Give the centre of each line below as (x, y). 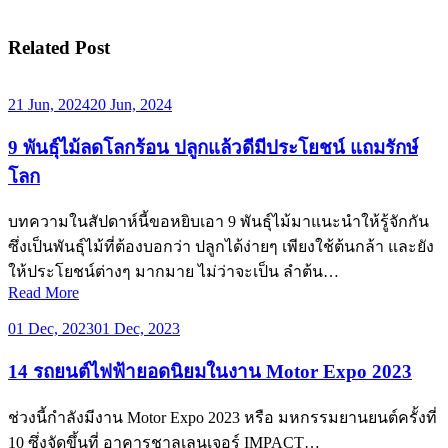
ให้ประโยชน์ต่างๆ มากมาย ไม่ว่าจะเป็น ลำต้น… (173, 272)
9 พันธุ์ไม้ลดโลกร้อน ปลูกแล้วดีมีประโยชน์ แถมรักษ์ (213, 147)
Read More (43, 293)
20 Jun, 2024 (131, 105)
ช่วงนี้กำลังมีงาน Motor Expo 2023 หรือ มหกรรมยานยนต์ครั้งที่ (222, 417)
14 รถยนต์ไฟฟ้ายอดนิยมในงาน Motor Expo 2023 (210, 372)
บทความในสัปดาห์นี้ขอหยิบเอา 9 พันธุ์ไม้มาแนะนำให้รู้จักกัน (218, 222)
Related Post (59, 48)
